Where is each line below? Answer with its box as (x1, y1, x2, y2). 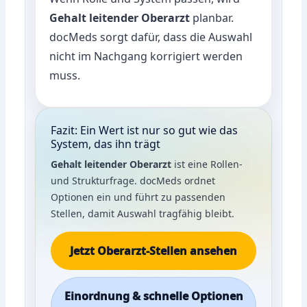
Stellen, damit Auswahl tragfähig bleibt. (51, 206, 235, 220)
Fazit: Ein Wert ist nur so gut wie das (51, 122, 238, 138)
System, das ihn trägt (51, 136, 161, 151)
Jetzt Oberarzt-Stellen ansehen (70, 243, 237, 258)
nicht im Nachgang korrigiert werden (49, 48, 243, 64)
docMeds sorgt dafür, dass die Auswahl (49, 29, 253, 45)
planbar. (190, 10, 234, 25)
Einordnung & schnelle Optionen (64, 288, 243, 304)
